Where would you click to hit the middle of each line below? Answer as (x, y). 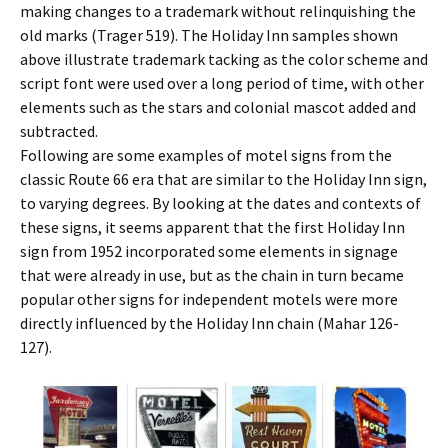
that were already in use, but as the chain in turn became (212, 275)
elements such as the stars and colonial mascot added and (218, 107)
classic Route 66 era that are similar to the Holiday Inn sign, (223, 179)
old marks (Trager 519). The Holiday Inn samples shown (209, 35)
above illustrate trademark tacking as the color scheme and (224, 59)
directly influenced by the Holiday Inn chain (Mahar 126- (209, 323)
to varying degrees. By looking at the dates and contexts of (220, 203)
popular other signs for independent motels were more (209, 299)
